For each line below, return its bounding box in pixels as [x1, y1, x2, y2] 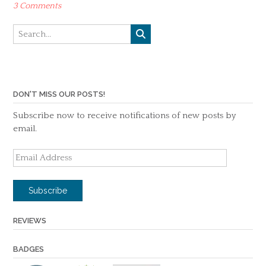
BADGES [13, 245, 44, 254]
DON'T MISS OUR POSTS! [13, 90, 105, 99]
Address [12, 162, 45, 173]
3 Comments [13, 1, 61, 11]
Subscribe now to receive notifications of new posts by [13, 110, 236, 121]
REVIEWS [13, 216, 46, 226]
